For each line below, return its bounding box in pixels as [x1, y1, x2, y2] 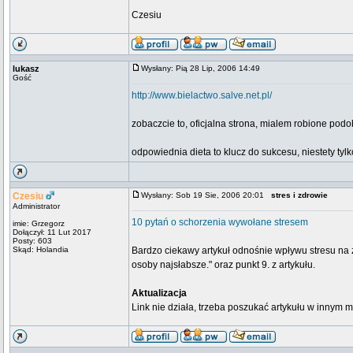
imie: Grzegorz [13, 219, 65, 228]
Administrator [13, 202, 60, 210]
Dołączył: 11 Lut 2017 [13, 228, 91, 236]
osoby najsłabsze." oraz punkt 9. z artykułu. [132, 259, 315, 270]
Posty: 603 [13, 236, 52, 245]
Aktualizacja [132, 288, 187, 299]
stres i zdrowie [271, 191, 328, 199]
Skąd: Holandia [13, 245, 69, 254]
